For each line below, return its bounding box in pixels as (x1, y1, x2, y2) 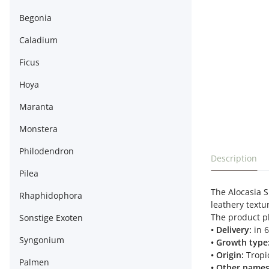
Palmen (19, 256, 49, 268)
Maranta (19, 101, 53, 112)
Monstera (19, 123, 58, 134)
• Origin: (211, 249, 244, 261)
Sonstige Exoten (19, 212, 83, 223)
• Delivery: (211, 224, 252, 235)
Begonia (19, 12, 52, 23)
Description (211, 153, 257, 164)
